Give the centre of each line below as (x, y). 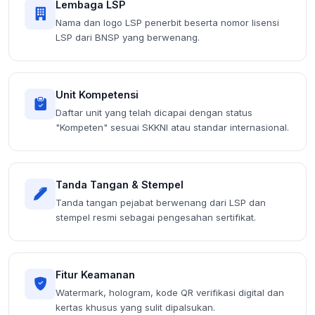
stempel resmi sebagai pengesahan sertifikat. (156, 217)
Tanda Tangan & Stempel (120, 184)
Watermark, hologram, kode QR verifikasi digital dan (170, 292)
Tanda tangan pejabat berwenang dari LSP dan (161, 202)
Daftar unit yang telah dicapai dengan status (154, 112)
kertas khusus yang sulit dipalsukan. (135, 307)
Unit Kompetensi (97, 94)
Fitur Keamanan (95, 274)
